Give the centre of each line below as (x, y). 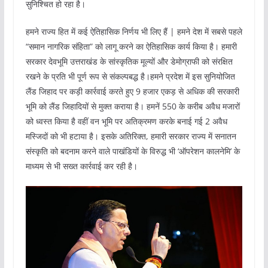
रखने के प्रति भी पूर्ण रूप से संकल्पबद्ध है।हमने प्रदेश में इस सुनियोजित (130, 76)
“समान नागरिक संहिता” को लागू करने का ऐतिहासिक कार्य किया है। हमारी (131, 46)
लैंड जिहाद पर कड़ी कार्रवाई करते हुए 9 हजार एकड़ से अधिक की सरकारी (132, 91)
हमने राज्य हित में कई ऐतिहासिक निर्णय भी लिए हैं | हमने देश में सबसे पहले (134, 31)
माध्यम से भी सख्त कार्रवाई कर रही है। (81, 166)
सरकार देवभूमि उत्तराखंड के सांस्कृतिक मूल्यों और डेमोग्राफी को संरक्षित (129, 61)
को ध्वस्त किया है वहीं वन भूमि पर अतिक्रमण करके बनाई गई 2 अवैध (126, 121)
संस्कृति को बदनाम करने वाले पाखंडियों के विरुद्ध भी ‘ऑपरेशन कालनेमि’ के (133, 151)
